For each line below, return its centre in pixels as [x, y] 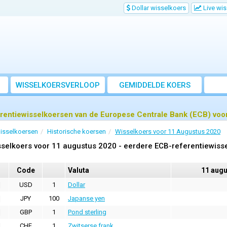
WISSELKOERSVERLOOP [58, 85]
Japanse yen [86, 199]
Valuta [79, 171]
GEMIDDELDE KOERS [155, 85]
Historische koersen [77, 132]
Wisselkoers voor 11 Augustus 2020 [168, 132]
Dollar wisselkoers [158, 8]
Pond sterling [87, 212]
